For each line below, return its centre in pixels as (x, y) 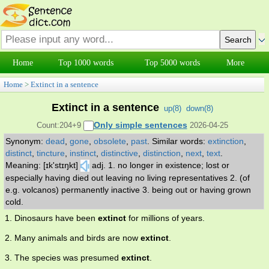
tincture (51, 153)
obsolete (110, 141)
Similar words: (180, 141)
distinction (162, 153)
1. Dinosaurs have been (51, 218)
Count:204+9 (60, 125)
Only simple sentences (140, 125)
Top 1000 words (86, 63)
